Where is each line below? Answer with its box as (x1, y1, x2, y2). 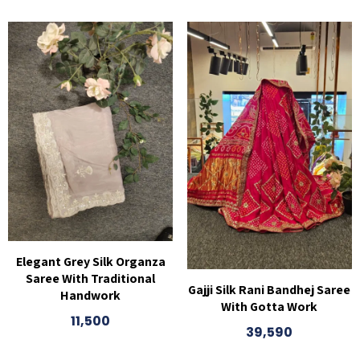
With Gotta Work (221, 297, 318, 315)
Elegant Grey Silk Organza (15, 253, 166, 271)
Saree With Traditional (26, 270, 156, 288)
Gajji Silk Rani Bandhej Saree (188, 280, 351, 298)
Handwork (60, 287, 121, 305)
